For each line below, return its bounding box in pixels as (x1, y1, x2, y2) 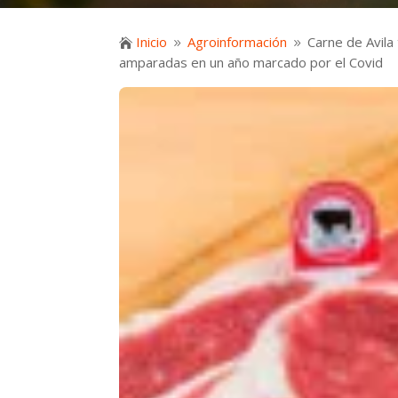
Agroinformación (187, 32, 288, 51)
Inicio (136, 32, 168, 51)
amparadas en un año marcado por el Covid (119, 52, 384, 71)
